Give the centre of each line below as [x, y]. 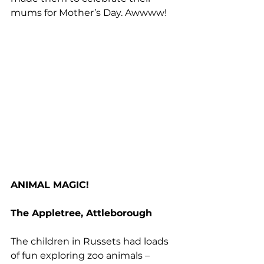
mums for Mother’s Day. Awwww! [89, 13]
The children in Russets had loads [91, 241]
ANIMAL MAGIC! [50, 184]
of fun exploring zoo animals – [81, 255]
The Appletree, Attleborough [81, 213]
